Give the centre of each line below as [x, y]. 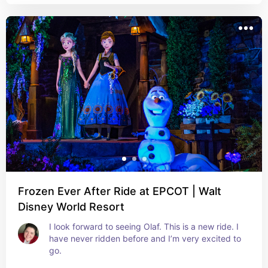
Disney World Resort [71, 207]
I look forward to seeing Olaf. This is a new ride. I [144, 226]
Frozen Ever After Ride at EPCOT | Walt [120, 191]
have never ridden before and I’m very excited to [145, 238]
